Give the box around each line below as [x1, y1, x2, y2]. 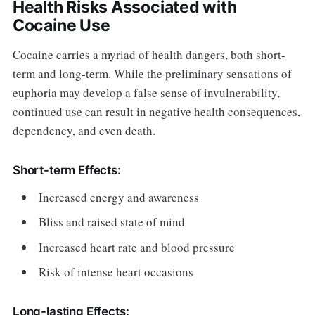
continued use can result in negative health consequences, [12, 103, 300, 120]
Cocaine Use [12, 15, 110, 35]
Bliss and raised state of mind [39, 214, 186, 231]
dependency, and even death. [12, 122, 155, 139]
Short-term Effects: [12, 162, 121, 177]
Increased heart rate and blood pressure [39, 238, 236, 255]
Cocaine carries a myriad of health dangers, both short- [12, 46, 285, 63]
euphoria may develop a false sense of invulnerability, [12, 84, 280, 101]
